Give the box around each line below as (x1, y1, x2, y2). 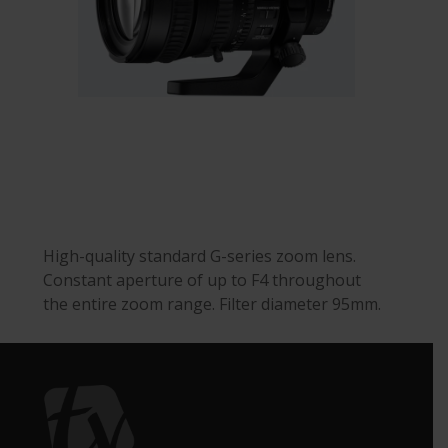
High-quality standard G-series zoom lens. (43, 245, 357, 268)
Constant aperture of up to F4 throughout (43, 269, 362, 292)
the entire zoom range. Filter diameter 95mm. (43, 293, 382, 316)
